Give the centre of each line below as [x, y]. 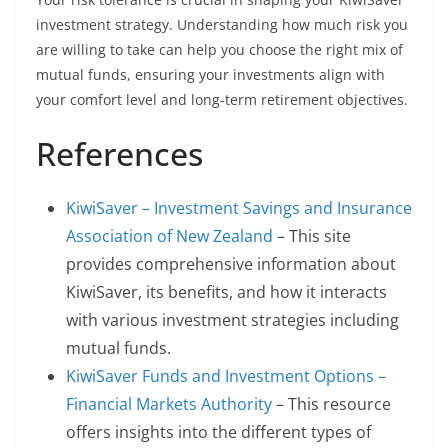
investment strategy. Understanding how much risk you [222, 24]
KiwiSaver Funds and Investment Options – [226, 376]
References [119, 153]
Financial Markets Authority [169, 404]
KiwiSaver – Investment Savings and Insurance [239, 208]
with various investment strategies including [232, 320]
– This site [312, 236]
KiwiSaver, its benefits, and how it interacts [226, 292]
